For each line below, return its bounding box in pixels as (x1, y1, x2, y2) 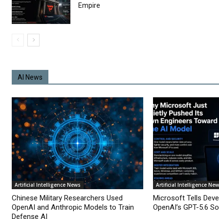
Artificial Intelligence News (15, 181, 81, 189)
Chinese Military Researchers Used (12, 194, 123, 203)
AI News (18, 73, 43, 81)
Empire (78, 1, 100, 9)
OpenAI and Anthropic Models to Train (12, 203, 134, 212)
